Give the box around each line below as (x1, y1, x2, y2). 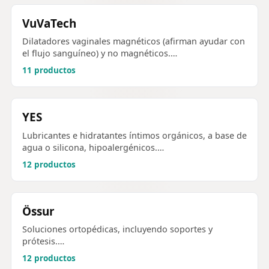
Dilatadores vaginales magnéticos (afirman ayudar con (22, 35, 245, 47)
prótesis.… (22, 235, 64, 247)
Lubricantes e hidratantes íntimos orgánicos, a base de (22, 129, 247, 141)
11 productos (22, 65, 76, 76)
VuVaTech (22, 16, 76, 32)
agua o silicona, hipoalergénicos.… (22, 141, 164, 153)
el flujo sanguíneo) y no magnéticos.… (22, 47, 177, 59)
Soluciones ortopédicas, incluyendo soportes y (22, 223, 213, 235)
